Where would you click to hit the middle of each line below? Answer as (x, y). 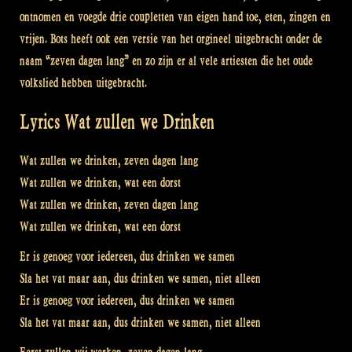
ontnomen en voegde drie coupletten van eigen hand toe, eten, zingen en (175, 16)
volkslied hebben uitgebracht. (83, 82)
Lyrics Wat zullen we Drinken (117, 122)
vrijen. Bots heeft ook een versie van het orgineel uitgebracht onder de (171, 38)
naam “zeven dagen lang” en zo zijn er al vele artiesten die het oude (166, 60)
